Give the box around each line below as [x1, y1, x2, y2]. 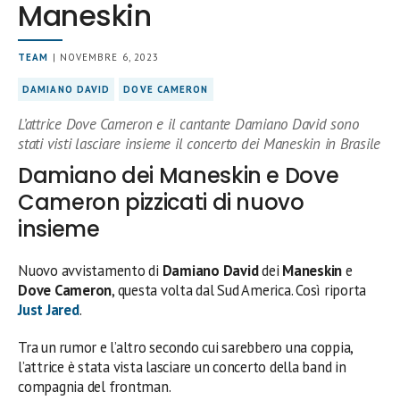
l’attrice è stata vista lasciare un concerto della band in [18, 356, 346, 377]
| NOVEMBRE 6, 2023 [48, 50, 160, 63]
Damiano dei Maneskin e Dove [18, 160, 339, 190]
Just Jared [18, 299, 79, 320]
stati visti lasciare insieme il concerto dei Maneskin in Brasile [18, 133, 381, 154]
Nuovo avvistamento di [18, 260, 162, 280]
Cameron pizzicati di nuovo [18, 187, 304, 217]
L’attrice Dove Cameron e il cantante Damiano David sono [18, 113, 359, 134]
